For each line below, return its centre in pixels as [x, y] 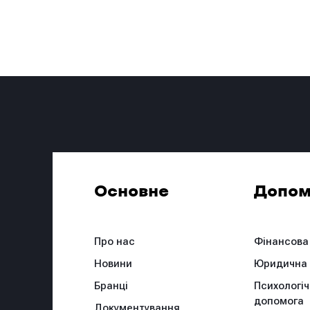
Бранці [111, 286]
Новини [113, 264]
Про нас [115, 242]
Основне [132, 192]
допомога [279, 301]
